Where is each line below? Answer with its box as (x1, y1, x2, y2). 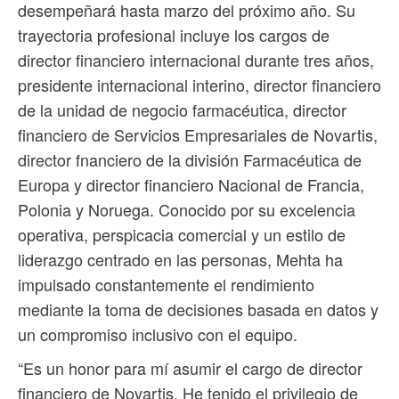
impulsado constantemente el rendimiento (18, 273, 314, 297)
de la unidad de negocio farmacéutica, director (18, 98, 346, 122)
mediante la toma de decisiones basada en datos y (18, 297, 379, 322)
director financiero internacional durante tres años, (18, 48, 374, 72)
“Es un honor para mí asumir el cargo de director (18, 356, 362, 380)
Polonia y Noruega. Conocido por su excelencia (18, 198, 355, 222)
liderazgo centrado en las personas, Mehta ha (18, 248, 343, 272)
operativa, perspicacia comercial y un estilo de (18, 223, 346, 247)
